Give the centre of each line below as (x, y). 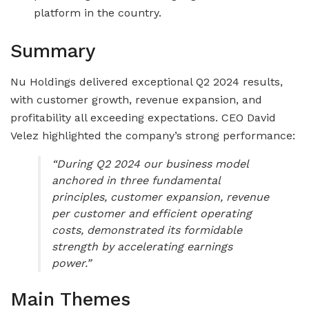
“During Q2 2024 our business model (150, 163)
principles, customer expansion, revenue (160, 197)
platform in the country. (98, 13)
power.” (71, 263)
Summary (53, 51)
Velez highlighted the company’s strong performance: (153, 135)
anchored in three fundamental (136, 180)
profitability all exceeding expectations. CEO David (143, 117)
